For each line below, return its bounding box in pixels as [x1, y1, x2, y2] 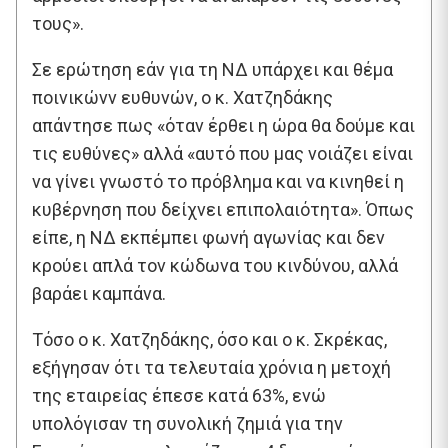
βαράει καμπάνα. [32, 282, 166, 304]
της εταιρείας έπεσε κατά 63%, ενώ [32, 384, 326, 406]
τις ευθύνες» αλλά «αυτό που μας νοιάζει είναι [32, 142, 413, 164]
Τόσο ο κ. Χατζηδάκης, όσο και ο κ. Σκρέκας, [32, 328, 387, 350]
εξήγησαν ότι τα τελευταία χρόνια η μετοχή [32, 356, 391, 378]
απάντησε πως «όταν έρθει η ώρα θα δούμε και [32, 114, 415, 136]
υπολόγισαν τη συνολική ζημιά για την [32, 412, 343, 434]
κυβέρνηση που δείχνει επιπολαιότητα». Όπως [32, 198, 414, 220]
